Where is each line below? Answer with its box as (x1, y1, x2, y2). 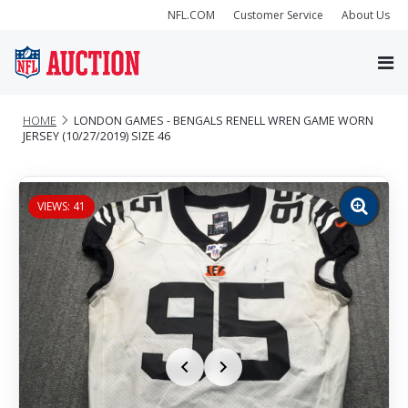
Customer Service (233, 6, 323, 23)
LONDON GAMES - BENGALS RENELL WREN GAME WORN (74, 112, 373, 128)
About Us (342, 6, 390, 23)
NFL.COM (168, 6, 215, 23)
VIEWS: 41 (37, 198, 86, 214)
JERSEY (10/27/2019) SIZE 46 (23, 127, 170, 144)
